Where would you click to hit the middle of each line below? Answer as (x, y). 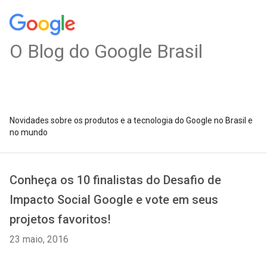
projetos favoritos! (60, 219)
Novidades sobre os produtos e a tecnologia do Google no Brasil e (131, 120)
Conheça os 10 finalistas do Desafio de (115, 180)
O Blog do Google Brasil (106, 51)
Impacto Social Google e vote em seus (114, 200)
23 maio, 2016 (39, 239)
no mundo (29, 132)
